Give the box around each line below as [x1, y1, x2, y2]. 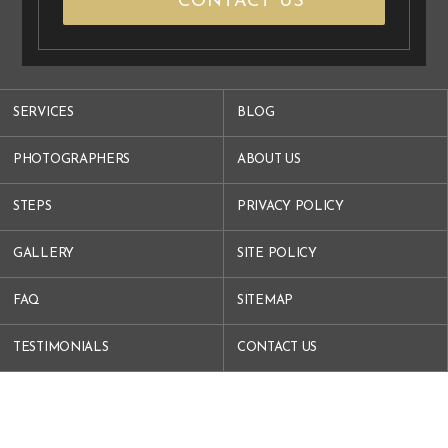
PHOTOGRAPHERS [13, 152, 131, 166]
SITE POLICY [237, 246, 317, 260]
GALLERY [13, 246, 74, 260]
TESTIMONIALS [13, 340, 109, 354]
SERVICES [13, 105, 74, 119]
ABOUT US [237, 152, 301, 166]
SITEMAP [237, 293, 293, 307]
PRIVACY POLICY [237, 199, 344, 213]
